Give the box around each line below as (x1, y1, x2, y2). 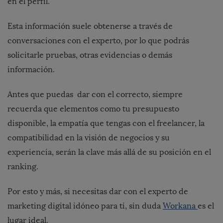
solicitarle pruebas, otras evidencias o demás (7, 50, 172, 60)
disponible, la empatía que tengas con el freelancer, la (7, 118, 205, 128)
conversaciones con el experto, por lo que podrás (7, 35, 189, 45)
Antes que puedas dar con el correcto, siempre (7, 89, 183, 99)
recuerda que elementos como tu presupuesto (7, 104, 179, 113)
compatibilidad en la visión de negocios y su (7, 132, 170, 142)
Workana (163, 201, 198, 211)
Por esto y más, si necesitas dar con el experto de (7, 186, 188, 196)
